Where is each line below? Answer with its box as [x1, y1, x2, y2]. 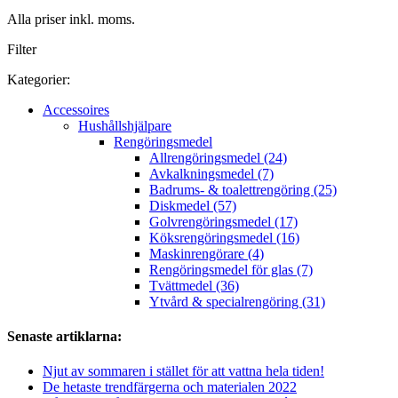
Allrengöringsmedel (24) [149, 149, 287, 165]
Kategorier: [7, 71, 70, 87]
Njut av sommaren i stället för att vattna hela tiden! [43, 363, 324, 379]
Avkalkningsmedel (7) [149, 165, 274, 181]
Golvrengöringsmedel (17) [149, 213, 298, 229]
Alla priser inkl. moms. [7, 11, 135, 27]
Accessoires [43, 101, 109, 117]
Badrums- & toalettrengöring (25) [149, 181, 337, 197]
